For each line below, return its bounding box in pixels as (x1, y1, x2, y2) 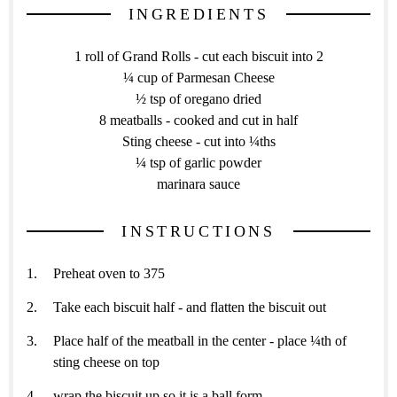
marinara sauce (157, 175, 240, 191)
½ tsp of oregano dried (136, 90, 261, 106)
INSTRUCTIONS (121, 222, 276, 240)
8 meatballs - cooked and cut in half (99, 112, 298, 128)
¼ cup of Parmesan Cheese (122, 69, 275, 85)
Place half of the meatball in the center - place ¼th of (53, 332, 346, 348)
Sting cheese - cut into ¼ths (121, 133, 276, 149)
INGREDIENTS (128, 4, 269, 23)
